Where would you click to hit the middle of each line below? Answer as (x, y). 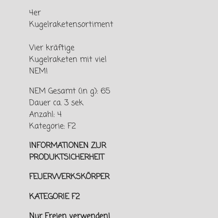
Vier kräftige (52, 48)
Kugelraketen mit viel (68, 60)
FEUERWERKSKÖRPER (69, 177)
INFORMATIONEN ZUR (68, 146)
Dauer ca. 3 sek (56, 103)
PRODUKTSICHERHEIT (67, 158)
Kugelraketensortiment (71, 25)
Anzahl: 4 (45, 114)
